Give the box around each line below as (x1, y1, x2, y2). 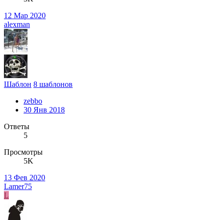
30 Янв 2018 (24, 105, 65, 114)
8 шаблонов (33, 80, 73, 88)
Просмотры (4, 147, 43, 156)
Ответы (4, 122, 29, 131)
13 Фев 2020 (4, 173, 45, 182)
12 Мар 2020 (4, 11, 46, 20)
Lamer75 (4, 182, 32, 191)
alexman (4, 20, 30, 28)
